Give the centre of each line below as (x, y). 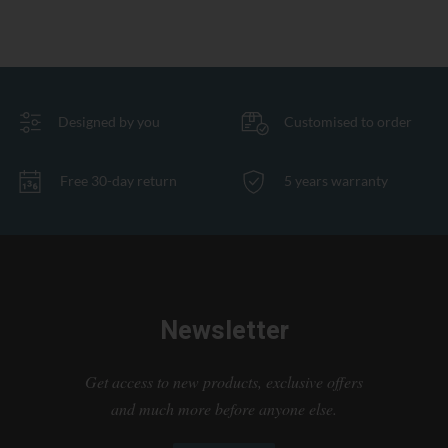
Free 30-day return (118, 180)
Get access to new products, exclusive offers (224, 381)
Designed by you (109, 121)
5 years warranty (336, 180)
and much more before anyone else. (224, 408)
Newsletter (224, 330)
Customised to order (348, 121)
